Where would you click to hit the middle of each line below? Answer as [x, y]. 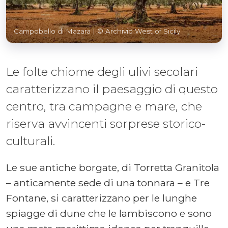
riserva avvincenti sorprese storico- [106, 123]
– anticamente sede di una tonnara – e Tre [108, 182]
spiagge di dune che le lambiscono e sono [109, 213]
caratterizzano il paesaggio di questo [112, 89]
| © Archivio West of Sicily [136, 31]
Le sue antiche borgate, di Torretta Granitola [113, 167]
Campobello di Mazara [53, 31]
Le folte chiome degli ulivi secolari [102, 72]
